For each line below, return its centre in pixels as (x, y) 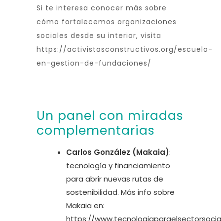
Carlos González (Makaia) (118, 152)
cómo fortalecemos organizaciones (107, 21)
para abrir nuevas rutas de (115, 179)
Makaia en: (85, 205)
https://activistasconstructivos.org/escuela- (125, 49)
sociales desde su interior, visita (99, 35)
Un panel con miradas (110, 115)
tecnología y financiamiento (118, 165)
